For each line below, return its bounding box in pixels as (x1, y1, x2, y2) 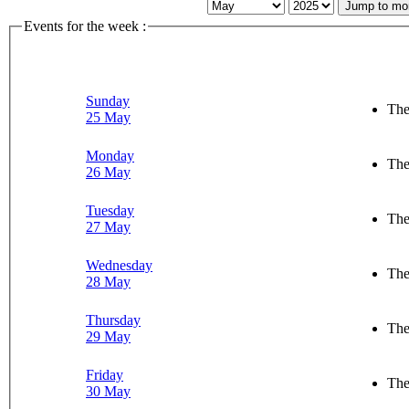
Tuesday (86, 202, 134, 218)
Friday (86, 366, 123, 383)
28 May (86, 273, 131, 289)
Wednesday (86, 257, 152, 273)
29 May (86, 328, 131, 344)
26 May (86, 163, 131, 180)
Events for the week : (24, 18, 146, 35)
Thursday (86, 311, 141, 328)
